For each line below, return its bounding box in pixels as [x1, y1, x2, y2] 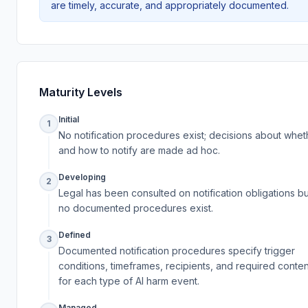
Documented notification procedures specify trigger [58, 244, 295, 256]
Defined [58, 229, 91, 240]
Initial [58, 113, 79, 124]
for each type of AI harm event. [58, 274, 199, 287]
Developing [58, 171, 106, 182]
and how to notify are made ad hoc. [58, 144, 220, 156]
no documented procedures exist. [58, 201, 213, 214]
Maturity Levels [39, 85, 122, 99]
